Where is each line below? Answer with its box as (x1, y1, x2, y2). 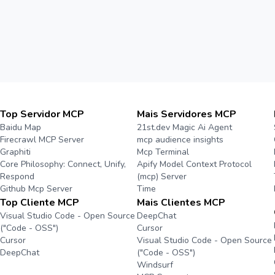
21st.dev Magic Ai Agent (136, 122, 232, 133)
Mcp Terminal (136, 146, 189, 158)
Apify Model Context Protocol (136, 158, 252, 170)
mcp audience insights (136, 134, 223, 145)
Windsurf (136, 259, 173, 271)
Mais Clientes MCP (136, 196, 225, 209)
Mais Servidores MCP (136, 107, 236, 121)
